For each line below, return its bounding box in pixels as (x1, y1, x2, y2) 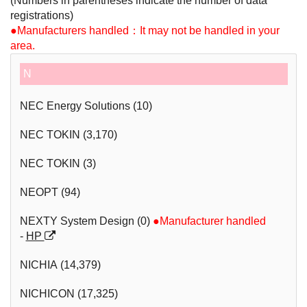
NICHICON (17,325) (19, 287, 118, 299)
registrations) (10, 10, 73, 22)
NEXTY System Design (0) (19, 214, 153, 227)
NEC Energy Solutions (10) (19, 99, 152, 112)
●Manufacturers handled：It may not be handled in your (10, 25, 280, 37)
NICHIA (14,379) (19, 258, 101, 271)
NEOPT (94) (19, 186, 80, 198)
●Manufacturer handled (152, 214, 266, 227)
